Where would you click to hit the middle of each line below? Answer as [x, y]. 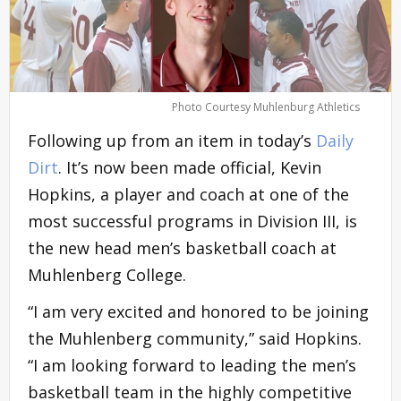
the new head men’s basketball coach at [182, 247]
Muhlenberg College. [107, 274]
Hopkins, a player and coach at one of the [188, 194]
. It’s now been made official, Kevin [190, 167]
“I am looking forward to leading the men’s [192, 365]
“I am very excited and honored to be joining [198, 311]
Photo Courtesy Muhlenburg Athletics [266, 107]
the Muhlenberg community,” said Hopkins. [195, 338]
